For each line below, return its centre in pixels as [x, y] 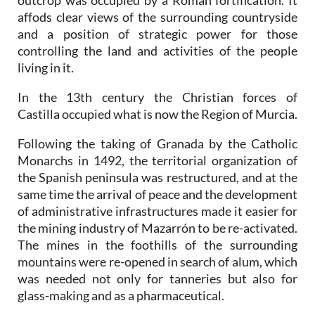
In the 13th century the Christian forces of [157, 97]
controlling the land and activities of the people [157, 51]
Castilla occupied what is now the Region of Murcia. [157, 114]
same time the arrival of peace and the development [157, 194]
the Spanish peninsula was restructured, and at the [157, 178]
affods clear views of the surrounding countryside [157, 17]
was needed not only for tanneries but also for [157, 279]
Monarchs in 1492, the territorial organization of [157, 161]
